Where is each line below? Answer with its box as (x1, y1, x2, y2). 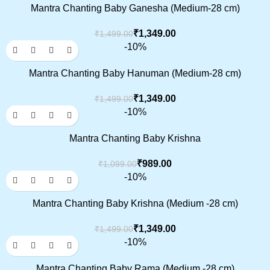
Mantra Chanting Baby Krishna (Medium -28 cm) (32, 198, 238, 209)
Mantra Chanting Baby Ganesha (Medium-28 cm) (30, 3, 240, 14)
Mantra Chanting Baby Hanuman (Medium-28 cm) (29, 68, 241, 79)
